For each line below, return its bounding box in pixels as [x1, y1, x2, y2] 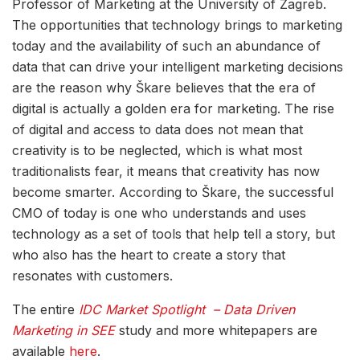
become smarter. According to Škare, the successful [12, 183, 333, 200]
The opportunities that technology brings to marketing [12, 16, 342, 33]
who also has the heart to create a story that [12, 246, 285, 263]
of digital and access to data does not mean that [12, 121, 303, 137]
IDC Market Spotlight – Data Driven [79, 301, 295, 317]
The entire [12, 301, 79, 317]
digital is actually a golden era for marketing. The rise [12, 100, 334, 117]
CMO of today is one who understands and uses [12, 204, 306, 221]
